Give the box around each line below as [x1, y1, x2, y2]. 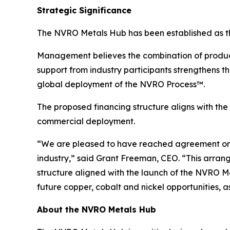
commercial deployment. [37, 116, 135, 126]
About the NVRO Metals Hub [37, 204, 156, 215]
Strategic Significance [37, 5, 131, 15]
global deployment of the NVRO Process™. [37, 79, 205, 89]
